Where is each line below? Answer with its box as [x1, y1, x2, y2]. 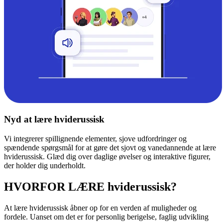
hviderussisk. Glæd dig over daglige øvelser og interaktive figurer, [4, 152, 211, 161]
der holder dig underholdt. [4, 161, 86, 170]
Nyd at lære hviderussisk [4, 114, 105, 125]
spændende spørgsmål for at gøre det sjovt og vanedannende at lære [4, 143, 216, 152]
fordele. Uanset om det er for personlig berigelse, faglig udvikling [4, 213, 209, 221]
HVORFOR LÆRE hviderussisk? [4, 180, 177, 194]
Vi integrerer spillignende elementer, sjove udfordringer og [4, 134, 187, 143]
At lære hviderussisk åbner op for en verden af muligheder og [4, 204, 197, 212]
